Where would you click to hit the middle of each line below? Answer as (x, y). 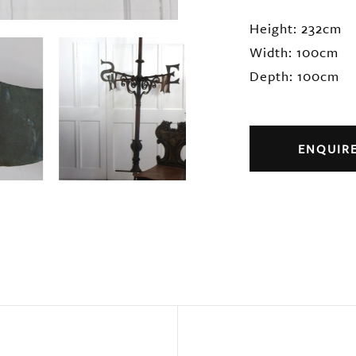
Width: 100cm (294, 52)
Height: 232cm (296, 28)
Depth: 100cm (294, 76)
